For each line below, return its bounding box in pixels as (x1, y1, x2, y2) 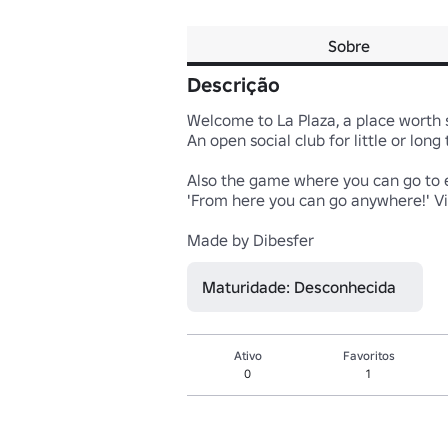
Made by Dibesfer (187, 230, 314, 250)
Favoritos (342, 348, 395, 363)
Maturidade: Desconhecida (202, 277, 396, 297)
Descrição (187, 72, 280, 98)
